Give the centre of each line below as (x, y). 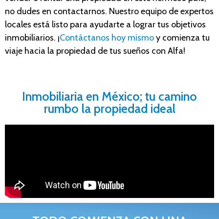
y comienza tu (182, 37)
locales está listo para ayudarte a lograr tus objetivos (105, 24)
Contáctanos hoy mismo (107, 37)
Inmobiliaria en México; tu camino (109, 96)
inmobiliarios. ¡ (32, 37)
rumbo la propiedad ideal (109, 108)
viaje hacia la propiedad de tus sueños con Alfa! (95, 51)
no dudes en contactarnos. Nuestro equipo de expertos (109, 11)
